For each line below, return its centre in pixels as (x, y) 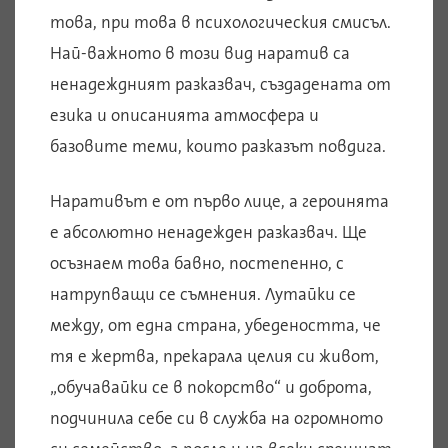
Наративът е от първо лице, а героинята (219, 200)
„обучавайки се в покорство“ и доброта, (211, 386)
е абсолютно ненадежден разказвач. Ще (208, 231)
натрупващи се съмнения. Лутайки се (203, 293)
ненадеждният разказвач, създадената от (220, 83)
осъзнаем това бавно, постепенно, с (197, 262)
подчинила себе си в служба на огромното (216, 417)
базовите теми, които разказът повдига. (218, 145)
